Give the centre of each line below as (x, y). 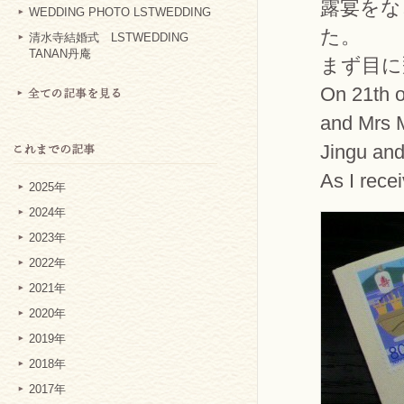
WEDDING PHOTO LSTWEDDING (120, 13)
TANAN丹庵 (60, 54)
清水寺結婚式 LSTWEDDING (109, 38)
